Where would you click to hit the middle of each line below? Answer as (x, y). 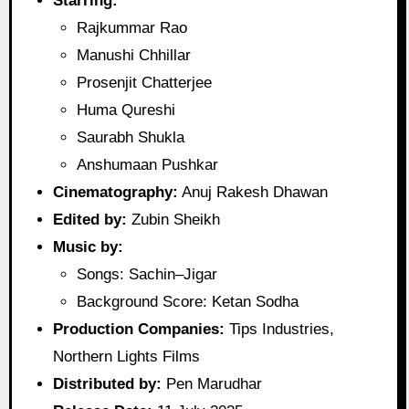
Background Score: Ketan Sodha (187, 302)
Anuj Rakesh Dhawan (253, 193)
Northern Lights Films (127, 357)
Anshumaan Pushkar (147, 165)
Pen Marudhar (212, 384)
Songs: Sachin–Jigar (147, 275)
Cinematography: (116, 193)
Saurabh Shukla (130, 138)
